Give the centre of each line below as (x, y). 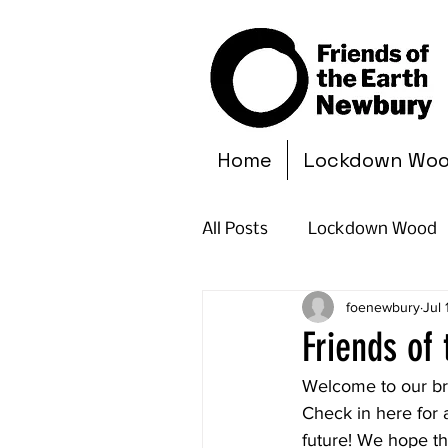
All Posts (235, 229)
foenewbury (383, 306)
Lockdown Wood (372, 229)
